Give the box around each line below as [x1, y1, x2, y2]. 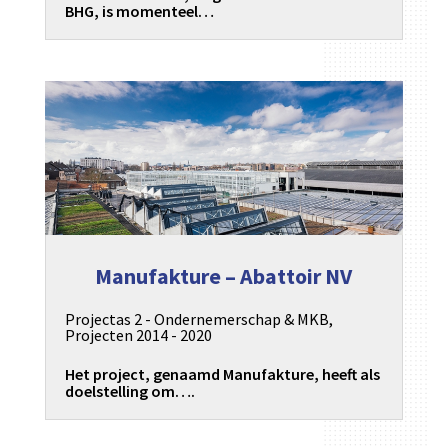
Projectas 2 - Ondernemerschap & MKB [64, 308, 329, 329]
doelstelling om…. [64, 381, 195, 402]
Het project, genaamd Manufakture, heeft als [64, 364, 380, 385]
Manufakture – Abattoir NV [95, 261, 353, 290]
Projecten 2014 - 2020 [64, 324, 212, 345]
